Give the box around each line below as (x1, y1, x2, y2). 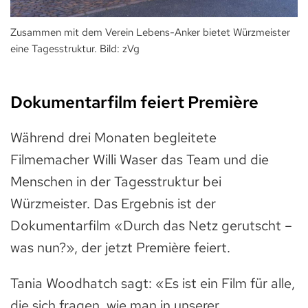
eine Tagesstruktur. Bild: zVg (10, 41, 140, 56)
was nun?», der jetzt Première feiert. (10, 238, 230, 256)
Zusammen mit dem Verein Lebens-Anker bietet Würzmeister (10, 25, 290, 39)
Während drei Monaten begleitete (10, 128, 217, 146)
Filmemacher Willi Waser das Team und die (10, 150, 269, 168)
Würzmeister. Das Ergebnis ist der (10, 194, 216, 212)
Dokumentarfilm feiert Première (10, 91, 258, 113)
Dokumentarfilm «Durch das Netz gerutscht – (10, 216, 292, 234)
